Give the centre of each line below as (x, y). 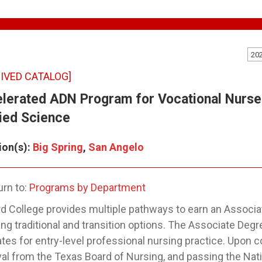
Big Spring (58, 147)
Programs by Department (87, 187)
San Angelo (116, 147)
